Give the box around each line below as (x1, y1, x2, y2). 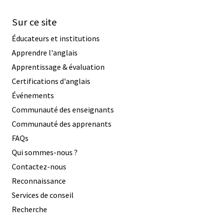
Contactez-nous (12, 162, 66, 172)
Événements (12, 90, 54, 101)
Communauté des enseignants (12, 105, 114, 115)
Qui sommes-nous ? (12, 147, 78, 158)
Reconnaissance (12, 176, 66, 186)
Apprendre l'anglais (12, 48, 78, 58)
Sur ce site (12, 16, 57, 29)
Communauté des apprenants (12, 119, 111, 129)
